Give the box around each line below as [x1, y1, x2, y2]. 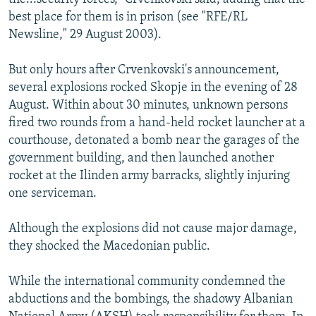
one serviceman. [8, 186, 97, 200]
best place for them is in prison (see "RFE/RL [8, 10, 248, 24]
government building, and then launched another [8, 151, 274, 165]
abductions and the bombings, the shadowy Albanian [8, 292, 293, 306]
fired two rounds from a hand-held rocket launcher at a [8, 116, 305, 130]
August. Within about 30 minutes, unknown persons [8, 98, 288, 112]
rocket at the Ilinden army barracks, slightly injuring [8, 169, 290, 183]
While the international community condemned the [8, 274, 286, 288]
